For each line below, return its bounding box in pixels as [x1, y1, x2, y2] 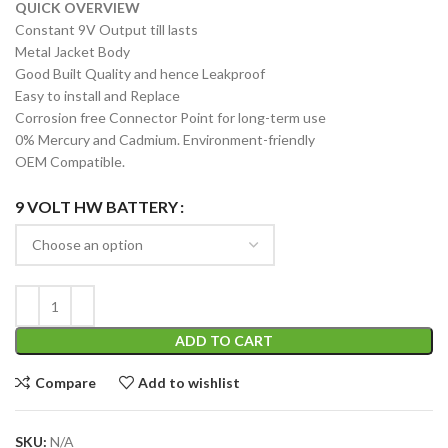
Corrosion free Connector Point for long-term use [15, 109, 326, 127]
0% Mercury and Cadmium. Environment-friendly [15, 131, 315, 149]
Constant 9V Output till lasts [15, 21, 198, 39]
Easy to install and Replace [15, 87, 180, 105]
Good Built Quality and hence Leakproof [15, 65, 265, 83]
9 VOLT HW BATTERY [15, 196, 178, 216]
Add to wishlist [138, 373, 241, 391]
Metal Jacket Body [15, 43, 130, 61]
